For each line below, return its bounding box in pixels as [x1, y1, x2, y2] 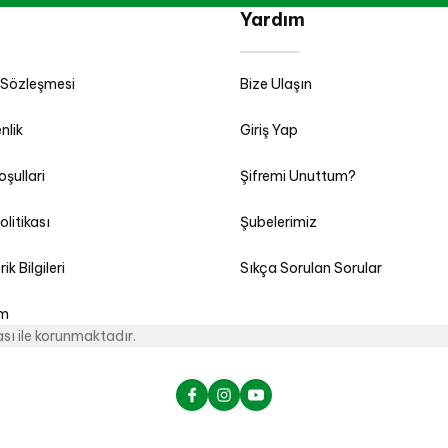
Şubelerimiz [240, 213, 317, 231]
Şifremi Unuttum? [240, 167, 356, 185]
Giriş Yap [240, 121, 298, 139]
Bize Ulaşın [240, 75, 312, 93]
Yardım [240, 8, 305, 31]
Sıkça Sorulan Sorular [240, 259, 382, 277]
